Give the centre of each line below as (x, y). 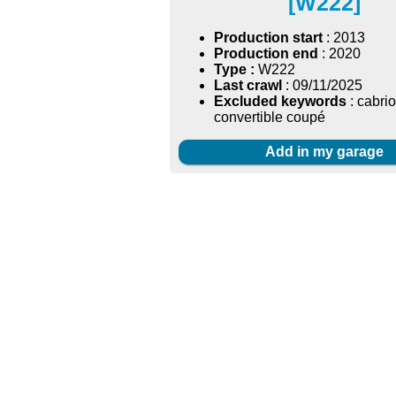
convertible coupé (270, 118)
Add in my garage (324, 152)
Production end (266, 54)
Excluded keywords (280, 102)
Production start (268, 38)
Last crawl (248, 86)
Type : (234, 70)
